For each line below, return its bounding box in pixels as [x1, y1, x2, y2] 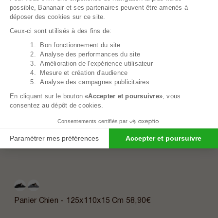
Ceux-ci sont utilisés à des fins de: [10, 27, 114, 35]
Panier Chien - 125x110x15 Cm [14, 198, 126, 205]
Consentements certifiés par [57, 118, 128, 125]
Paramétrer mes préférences [10, 134, 99, 142]
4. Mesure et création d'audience [10, 69, 128, 77]
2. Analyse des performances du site [10, 51, 141, 58]
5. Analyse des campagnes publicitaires [10, 78, 149, 86]
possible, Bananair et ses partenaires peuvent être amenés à [10, 4, 188, 12]
